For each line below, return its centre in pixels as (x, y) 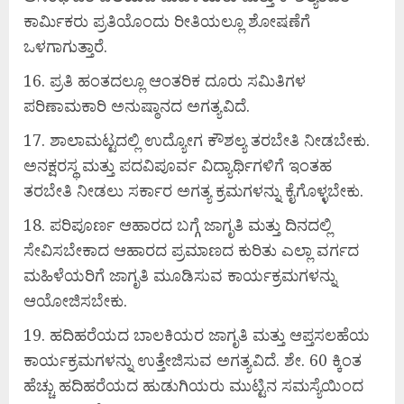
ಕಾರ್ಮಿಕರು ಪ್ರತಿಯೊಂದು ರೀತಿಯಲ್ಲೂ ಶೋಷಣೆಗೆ (167, 21)
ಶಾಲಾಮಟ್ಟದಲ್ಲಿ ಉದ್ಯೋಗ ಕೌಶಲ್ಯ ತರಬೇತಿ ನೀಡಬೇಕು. (210, 140)
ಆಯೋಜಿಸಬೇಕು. (75, 301)
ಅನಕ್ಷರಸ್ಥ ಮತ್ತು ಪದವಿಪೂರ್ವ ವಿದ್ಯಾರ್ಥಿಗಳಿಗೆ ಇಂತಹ (178, 165)
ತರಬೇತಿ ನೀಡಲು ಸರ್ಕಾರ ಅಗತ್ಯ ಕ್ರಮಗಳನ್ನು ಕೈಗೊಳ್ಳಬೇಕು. (193, 191)
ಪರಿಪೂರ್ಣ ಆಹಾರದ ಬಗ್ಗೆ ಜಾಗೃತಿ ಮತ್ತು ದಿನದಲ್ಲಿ (191, 225)
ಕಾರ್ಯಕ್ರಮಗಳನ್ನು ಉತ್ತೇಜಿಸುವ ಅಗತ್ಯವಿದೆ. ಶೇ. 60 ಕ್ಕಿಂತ (193, 360)
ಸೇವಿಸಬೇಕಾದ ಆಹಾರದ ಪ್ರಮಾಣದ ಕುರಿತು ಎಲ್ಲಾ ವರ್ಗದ (191, 250)
